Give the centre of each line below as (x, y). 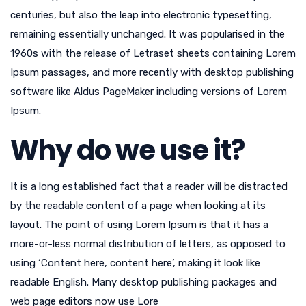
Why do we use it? (127, 150)
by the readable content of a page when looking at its (138, 206)
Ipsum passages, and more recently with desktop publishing (152, 72)
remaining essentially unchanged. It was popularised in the (148, 34)
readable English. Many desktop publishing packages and (143, 282)
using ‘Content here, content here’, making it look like (135, 263)
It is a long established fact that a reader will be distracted (149, 186)
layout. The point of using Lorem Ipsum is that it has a (139, 225)
